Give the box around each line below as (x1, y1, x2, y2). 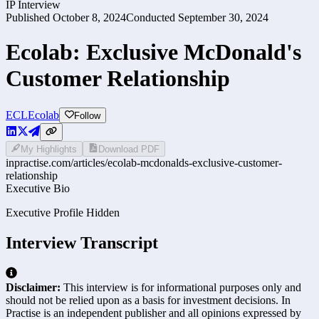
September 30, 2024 (178, 11, 268, 23)
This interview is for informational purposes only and (61, 281, 301, 294)
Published (6, 11, 50, 23)
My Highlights (21, 144, 78, 155)
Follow (74, 110, 101, 122)
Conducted (126, 11, 175, 23)
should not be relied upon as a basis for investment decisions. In (6, 294, 291, 307)
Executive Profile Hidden (6, 206, 120, 219)
